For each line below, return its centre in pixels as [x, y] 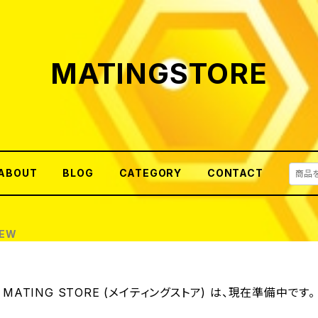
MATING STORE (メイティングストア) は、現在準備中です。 [159, 292]
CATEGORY [150, 173]
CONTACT [235, 173]
